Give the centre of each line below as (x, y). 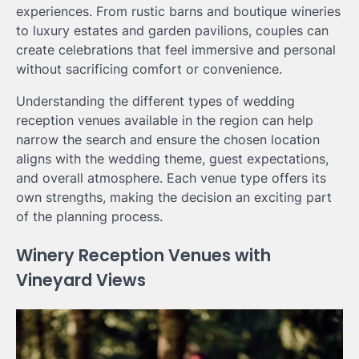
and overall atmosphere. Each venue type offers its (171, 178)
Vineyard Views (81, 280)
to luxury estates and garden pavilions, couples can (172, 30)
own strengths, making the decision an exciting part (174, 197)
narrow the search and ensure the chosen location (168, 139)
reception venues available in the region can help (165, 120)
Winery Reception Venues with (143, 255)
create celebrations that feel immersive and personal (176, 50)
